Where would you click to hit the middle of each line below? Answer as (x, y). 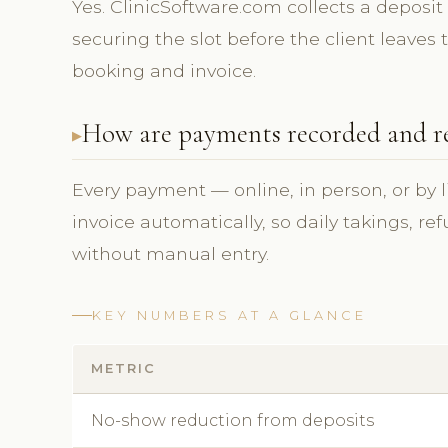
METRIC (123, 368)
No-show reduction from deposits (232, 420)
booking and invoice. (164, 70)
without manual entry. (170, 253)
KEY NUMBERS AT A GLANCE (229, 315)
